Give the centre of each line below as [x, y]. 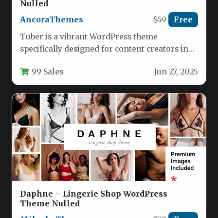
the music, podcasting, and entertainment [100, 61]
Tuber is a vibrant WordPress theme [89, 36]
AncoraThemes [52, 20]
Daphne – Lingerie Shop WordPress [94, 194]
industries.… [43, 73]
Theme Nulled [50, 204]
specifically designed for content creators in [104, 49]
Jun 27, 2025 [176, 72]
